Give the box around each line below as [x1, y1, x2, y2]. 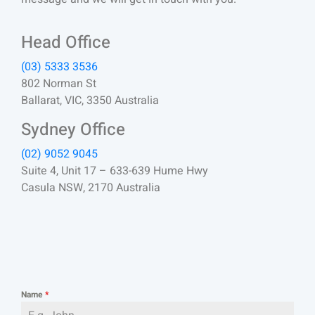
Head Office [21, 30, 110, 56]
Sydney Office [21, 117, 125, 143]
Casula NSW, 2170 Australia [21, 179, 160, 197]
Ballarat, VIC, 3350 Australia [21, 92, 159, 110]
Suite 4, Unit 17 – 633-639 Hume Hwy [21, 162, 208, 180]
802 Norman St [21, 75, 96, 93]
